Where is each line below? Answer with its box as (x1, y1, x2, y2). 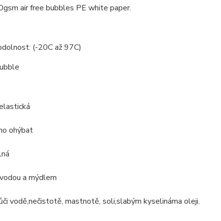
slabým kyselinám (116, 196, 178, 207)
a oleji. (178, 196, 200, 207)
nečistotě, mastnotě (28, 196, 99, 207)
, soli (99, 196, 115, 207)
